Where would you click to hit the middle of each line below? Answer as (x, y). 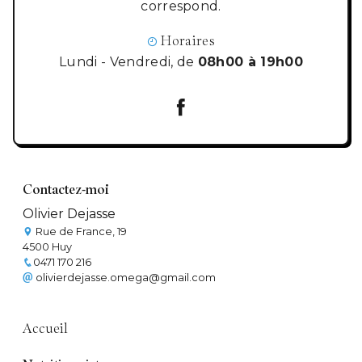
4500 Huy (47, 246)
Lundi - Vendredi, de (128, 61)
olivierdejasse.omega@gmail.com (124, 277)
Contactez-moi (66, 189)
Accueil (45, 328)
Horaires (188, 40)
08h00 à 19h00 (250, 61)
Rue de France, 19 (80, 231)
